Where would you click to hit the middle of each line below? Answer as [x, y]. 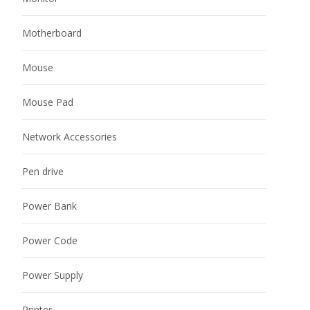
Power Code [50, 240]
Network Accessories [70, 136]
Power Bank [49, 206]
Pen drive [43, 171]
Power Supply [53, 275]
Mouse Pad [48, 102]
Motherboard [52, 33]
